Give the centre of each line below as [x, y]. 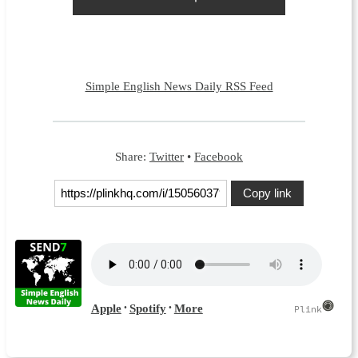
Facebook [219, 157]
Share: [132, 157]
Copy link [268, 193]
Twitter [167, 157]
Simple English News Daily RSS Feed [179, 86]
